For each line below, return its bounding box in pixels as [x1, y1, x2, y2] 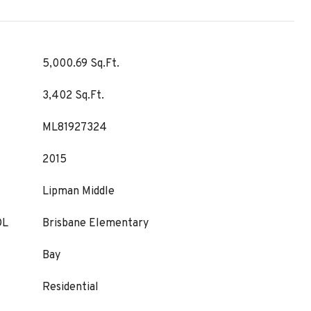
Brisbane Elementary [42, 217, 149, 230]
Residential [42, 280, 99, 294]
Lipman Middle [42, 185, 115, 199]
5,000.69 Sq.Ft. [42, 57, 119, 71]
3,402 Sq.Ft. [42, 89, 104, 103]
